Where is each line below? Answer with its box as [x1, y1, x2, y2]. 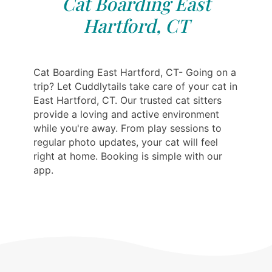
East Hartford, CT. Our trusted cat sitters [33, 94, 222, 107]
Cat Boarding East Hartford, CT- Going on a [33, 66, 236, 79]
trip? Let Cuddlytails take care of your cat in [33, 80, 237, 93]
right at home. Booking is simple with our [33, 150, 222, 163]
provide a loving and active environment [33, 108, 219, 121]
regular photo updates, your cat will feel [33, 136, 218, 149]
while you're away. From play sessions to [33, 122, 222, 135]
